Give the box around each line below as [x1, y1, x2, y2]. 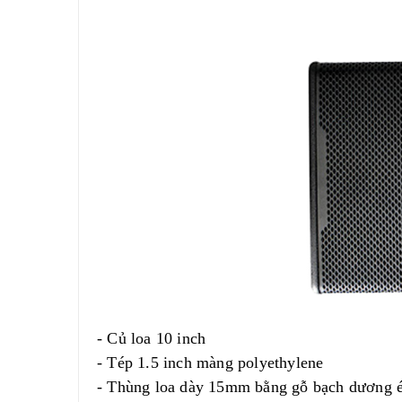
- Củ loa [97, 329, 152, 347]
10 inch [155, 329, 206, 347]
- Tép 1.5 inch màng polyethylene [97, 354, 324, 371]
